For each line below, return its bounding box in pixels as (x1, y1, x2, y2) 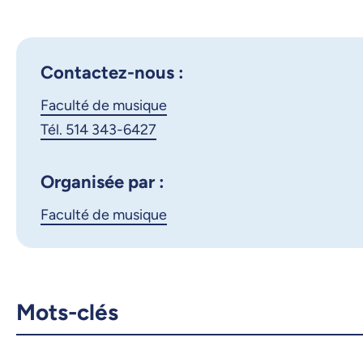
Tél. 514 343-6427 (41, 121, 156, 139)
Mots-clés (16, 298, 118, 327)
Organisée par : (41, 171, 164, 194)
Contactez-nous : (41, 62, 184, 84)
